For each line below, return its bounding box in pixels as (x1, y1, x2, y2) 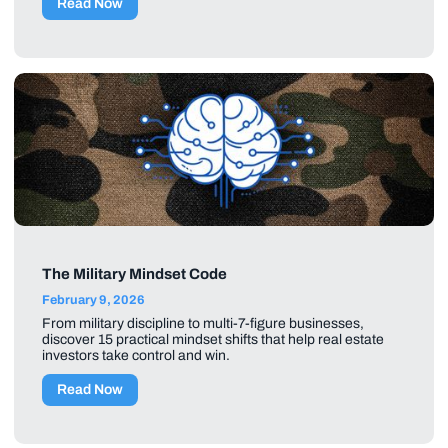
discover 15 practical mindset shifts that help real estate (42, 332, 384, 348)
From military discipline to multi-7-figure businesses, (42, 316, 364, 332)
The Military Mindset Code (42, 266, 227, 283)
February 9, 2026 (42, 293, 145, 308)
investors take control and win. (42, 348, 230, 364)
